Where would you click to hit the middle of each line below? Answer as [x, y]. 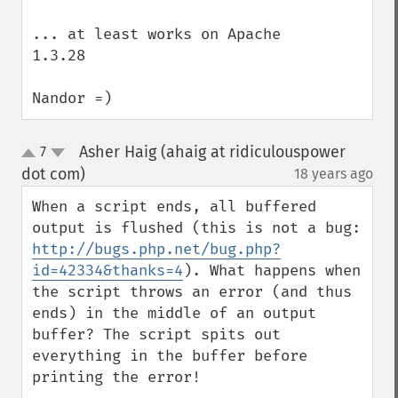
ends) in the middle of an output [174, 313]
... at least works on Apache [156, 34]
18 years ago [334, 174]
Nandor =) [72, 98]
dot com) [53, 174]
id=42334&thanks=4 [107, 271]
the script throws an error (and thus [192, 292]
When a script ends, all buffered [174, 207]
